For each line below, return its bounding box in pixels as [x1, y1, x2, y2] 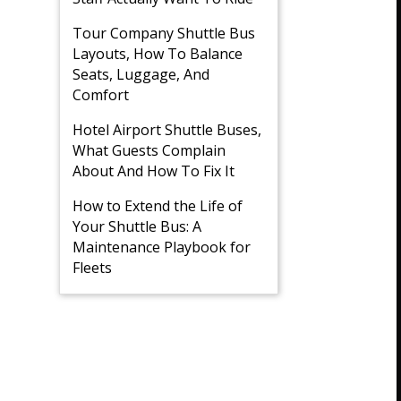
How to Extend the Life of [73, 196, 243, 216]
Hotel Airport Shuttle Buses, [73, 120, 261, 140]
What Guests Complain [73, 141, 226, 160]
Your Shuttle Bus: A [73, 217, 201, 236]
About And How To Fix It [73, 161, 235, 181]
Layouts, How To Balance [73, 44, 243, 64]
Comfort [73, 85, 129, 105]
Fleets [73, 258, 112, 277]
